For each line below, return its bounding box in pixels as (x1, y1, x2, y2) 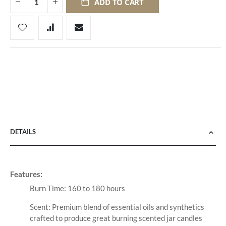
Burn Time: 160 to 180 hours (29, 184, 125, 193)
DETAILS (10, 127, 36, 136)
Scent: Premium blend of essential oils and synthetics (29, 202, 204, 212)
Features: (10, 169, 42, 179)
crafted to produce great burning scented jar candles (29, 213, 202, 223)
